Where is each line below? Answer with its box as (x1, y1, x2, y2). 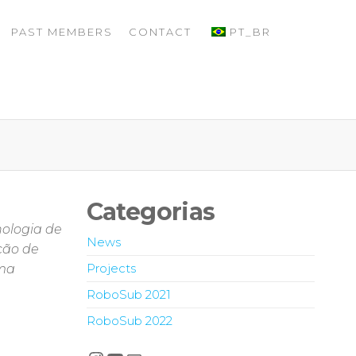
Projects (86, 261, 136, 276)
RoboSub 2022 (86, 313, 172, 328)
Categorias (86, 197, 215, 226)
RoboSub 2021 (86, 287, 171, 302)
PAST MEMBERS (11, 25, 113, 38)
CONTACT (129, 25, 192, 38)
